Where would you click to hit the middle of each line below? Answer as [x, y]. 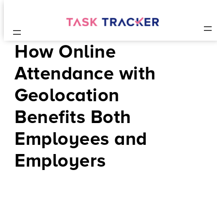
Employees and [81, 139]
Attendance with [85, 74]
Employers [60, 161]
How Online [65, 52]
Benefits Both [73, 117]
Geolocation [67, 95]
